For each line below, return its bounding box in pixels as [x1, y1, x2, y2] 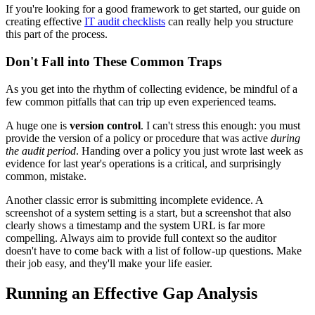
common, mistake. [6, 169, 86, 182]
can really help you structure [165, 15, 293, 28]
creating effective [6, 15, 84, 28]
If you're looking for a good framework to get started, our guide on [6, 3, 300, 15]
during [271, 131, 300, 144]
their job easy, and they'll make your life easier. [6, 257, 212, 269]
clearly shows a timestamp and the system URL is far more [6, 219, 265, 231]
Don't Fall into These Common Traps [6, 53, 221, 69]
